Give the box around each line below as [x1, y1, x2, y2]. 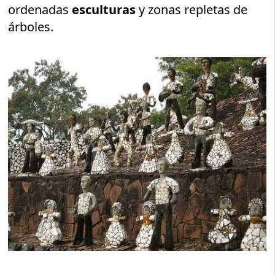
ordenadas [8, 1, 72, 18]
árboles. [8, 18, 54, 36]
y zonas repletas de [136, 1, 248, 18]
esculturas [72, 1, 136, 18]
